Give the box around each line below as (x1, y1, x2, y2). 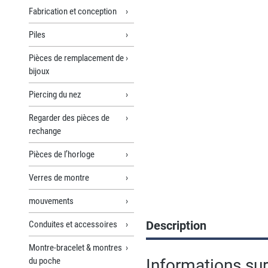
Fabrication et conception (29, 5, 117, 17)
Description (146, 218, 206, 233)
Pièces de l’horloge (29, 148, 95, 160)
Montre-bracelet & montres (29, 242, 122, 253)
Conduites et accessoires (29, 218, 117, 230)
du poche (29, 255, 60, 266)
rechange (29, 125, 61, 136)
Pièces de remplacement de (29, 52, 124, 63)
